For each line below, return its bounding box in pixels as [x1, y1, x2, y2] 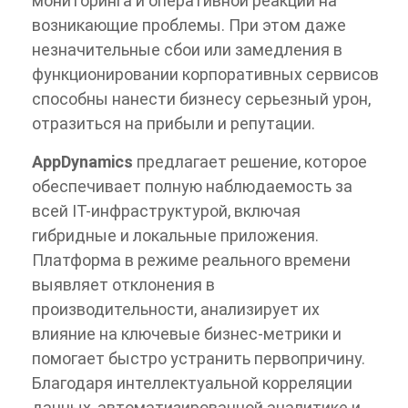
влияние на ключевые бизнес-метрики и [32, 323, 342, 343]
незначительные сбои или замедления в [32, 39, 342, 59]
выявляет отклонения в [32, 274, 215, 294]
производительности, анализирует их [32, 299, 320, 319]
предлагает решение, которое [137, 151, 367, 171]
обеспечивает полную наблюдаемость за [32, 176, 352, 196]
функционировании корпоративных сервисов [32, 64, 379, 84]
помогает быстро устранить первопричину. [32, 348, 365, 368]
